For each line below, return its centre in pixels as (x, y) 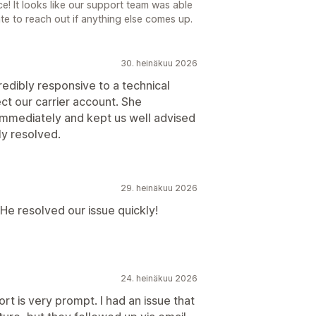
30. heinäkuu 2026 (159, 63)
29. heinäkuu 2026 (159, 188)
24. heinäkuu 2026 (159, 278)
